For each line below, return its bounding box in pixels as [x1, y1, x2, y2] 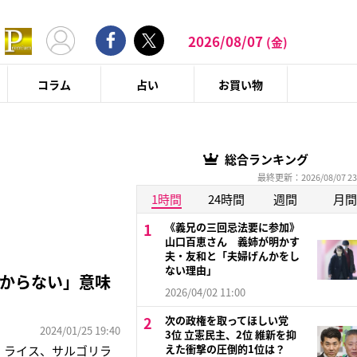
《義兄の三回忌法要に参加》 [164, 219, 300, 235]
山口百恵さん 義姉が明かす [164, 233, 300, 249]
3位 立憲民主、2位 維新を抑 [164, 327, 296, 343]
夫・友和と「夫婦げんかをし [164, 248, 300, 264]
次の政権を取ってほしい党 [164, 312, 299, 328]
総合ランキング [224, 151, 308, 168]
